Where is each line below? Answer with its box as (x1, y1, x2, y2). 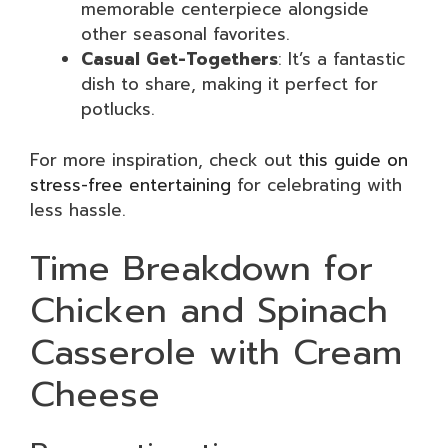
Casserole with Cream (30, 326, 402, 379)
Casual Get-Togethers (81, 46, 278, 72)
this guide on (298, 146, 408, 173)
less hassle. (30, 196, 126, 223)
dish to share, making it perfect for (81, 71, 378, 97)
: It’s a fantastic (278, 46, 405, 72)
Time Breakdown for (30, 242, 373, 295)
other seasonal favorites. (81, 21, 290, 47)
